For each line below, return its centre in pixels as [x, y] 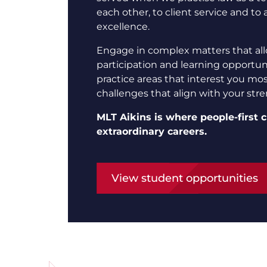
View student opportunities [185, 178]
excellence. [123, 27]
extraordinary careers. [152, 131]
